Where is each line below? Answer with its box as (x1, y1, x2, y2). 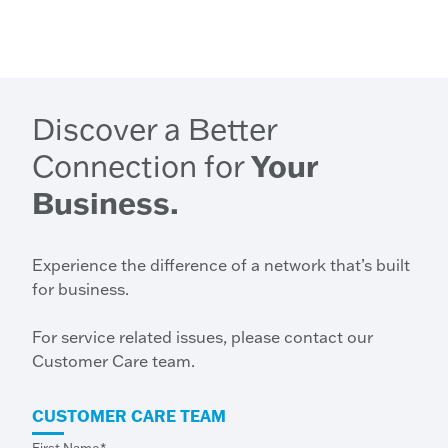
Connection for (32, 146, 251, 186)
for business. (32, 279, 129, 300)
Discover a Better (32, 109, 277, 149)
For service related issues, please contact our (32, 327, 373, 348)
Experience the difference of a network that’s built (32, 255, 410, 276)
